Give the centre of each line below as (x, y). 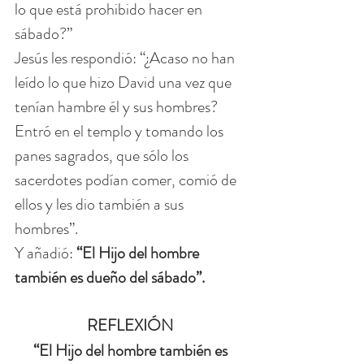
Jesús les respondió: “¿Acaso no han (126, 58)
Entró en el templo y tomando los (121, 132)
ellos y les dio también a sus (101, 205)
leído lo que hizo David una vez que (125, 83)
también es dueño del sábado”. (110, 278)
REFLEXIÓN (130, 326)
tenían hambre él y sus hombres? (118, 107)
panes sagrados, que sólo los (103, 156)
